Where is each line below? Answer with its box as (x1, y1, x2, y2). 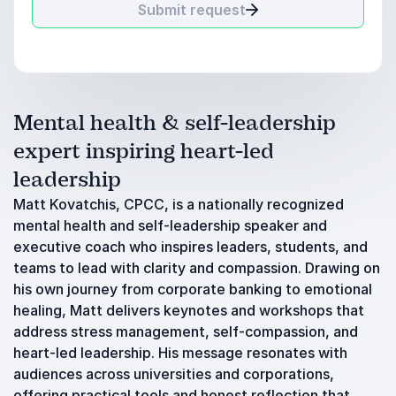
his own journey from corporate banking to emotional (13, 280, 372, 298)
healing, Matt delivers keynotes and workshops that (13, 301, 364, 319)
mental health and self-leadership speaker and (13, 217, 327, 234)
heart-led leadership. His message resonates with (13, 344, 347, 362)
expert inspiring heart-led (13, 138, 274, 164)
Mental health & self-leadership (13, 110, 336, 136)
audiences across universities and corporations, (13, 365, 334, 383)
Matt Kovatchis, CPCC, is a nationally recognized (13, 195, 344, 213)
